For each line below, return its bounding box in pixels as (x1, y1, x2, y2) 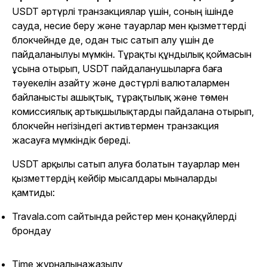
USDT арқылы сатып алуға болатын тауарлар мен (12, 158, 240, 170)
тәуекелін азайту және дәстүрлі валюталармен (12, 77, 229, 89)
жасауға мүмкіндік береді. (12, 134, 131, 147)
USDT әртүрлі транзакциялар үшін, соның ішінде (12, 5, 234, 18)
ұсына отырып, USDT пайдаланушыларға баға (12, 63, 222, 75)
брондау (12, 225, 51, 237)
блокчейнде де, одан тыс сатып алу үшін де (12, 34, 214, 46)
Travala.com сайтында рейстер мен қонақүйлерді (12, 210, 237, 223)
